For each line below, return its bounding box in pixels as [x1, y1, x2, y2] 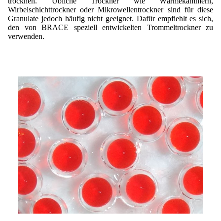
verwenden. [8, 32, 44, 40]
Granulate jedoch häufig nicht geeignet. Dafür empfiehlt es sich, [8, 14, 213, 23]
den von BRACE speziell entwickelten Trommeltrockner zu [8, 23, 213, 32]
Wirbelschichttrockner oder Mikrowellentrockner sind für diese [8, 5, 213, 14]
